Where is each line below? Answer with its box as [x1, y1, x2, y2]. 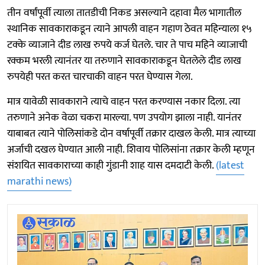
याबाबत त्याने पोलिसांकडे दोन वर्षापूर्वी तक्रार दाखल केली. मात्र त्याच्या [7, 124, 256, 143]
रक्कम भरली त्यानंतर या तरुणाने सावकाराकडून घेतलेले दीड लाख [7, 51, 241, 70]
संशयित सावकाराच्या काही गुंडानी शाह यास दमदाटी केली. [7, 156, 216, 174]
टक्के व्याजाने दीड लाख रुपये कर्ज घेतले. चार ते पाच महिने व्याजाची [7, 35, 247, 54]
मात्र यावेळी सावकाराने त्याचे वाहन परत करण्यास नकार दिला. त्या [7, 92, 240, 111]
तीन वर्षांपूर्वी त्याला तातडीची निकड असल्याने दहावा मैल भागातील [7, 4, 241, 22]
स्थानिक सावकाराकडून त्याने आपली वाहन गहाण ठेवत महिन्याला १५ [7, 20, 252, 38]
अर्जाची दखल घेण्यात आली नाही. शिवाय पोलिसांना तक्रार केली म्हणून [7, 140, 255, 159]
